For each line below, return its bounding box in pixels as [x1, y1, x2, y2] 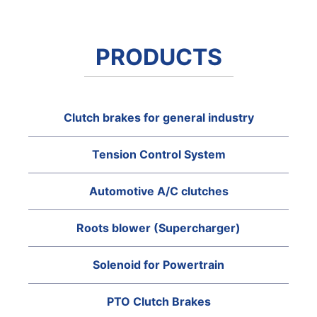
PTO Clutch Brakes [106, 294, 211, 309]
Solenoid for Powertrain [93, 258, 224, 272]
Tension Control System [91, 147, 226, 161]
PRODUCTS [95, 43, 222, 71]
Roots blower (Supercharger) [76, 221, 241, 235]
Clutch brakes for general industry [63, 110, 254, 125]
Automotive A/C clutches [88, 184, 229, 198]
